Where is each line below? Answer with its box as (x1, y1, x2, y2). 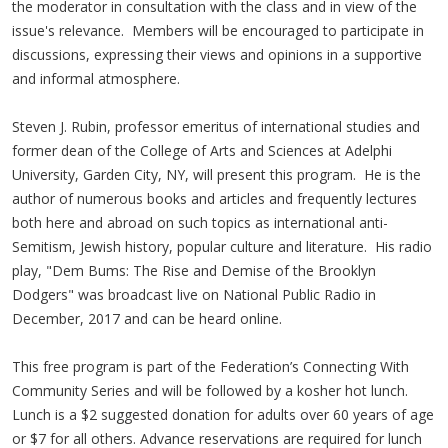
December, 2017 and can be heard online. (12, 308, 282, 328)
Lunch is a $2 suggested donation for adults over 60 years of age (12, 404, 434, 424)
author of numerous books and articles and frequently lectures (12, 188, 417, 208)
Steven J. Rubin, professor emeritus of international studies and (12, 116, 420, 136)
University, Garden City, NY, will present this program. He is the (12, 164, 421, 184)
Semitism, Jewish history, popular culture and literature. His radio (12, 236, 432, 256)
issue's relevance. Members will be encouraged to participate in (12, 20, 424, 40)
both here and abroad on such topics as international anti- (12, 212, 388, 232)
